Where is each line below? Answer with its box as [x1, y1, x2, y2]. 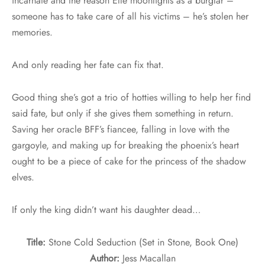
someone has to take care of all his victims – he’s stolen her [12, 9, 248, 24]
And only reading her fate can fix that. [12, 58, 164, 72]
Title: [27, 235, 49, 250]
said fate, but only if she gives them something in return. [12, 106, 234, 121]
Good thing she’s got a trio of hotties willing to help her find [12, 91, 251, 105]
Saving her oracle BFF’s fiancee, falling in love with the [12, 122, 230, 137]
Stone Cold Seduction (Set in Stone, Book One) [49, 235, 238, 250]
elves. [12, 170, 34, 185]
